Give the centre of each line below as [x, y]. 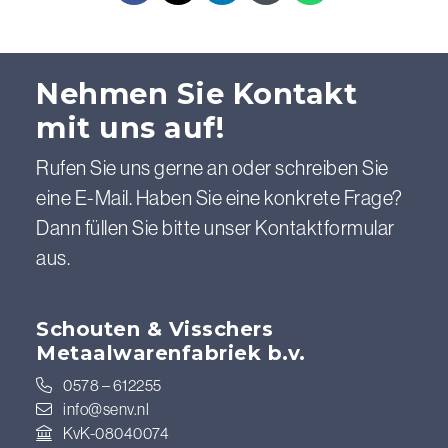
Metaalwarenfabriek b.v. [171, 352]
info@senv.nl [106, 408]
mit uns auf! [130, 127]
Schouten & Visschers [154, 328]
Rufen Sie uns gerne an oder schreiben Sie [212, 167]
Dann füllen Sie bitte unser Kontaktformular [215, 227]
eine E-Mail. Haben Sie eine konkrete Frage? [219, 197]
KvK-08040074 [114, 432]
